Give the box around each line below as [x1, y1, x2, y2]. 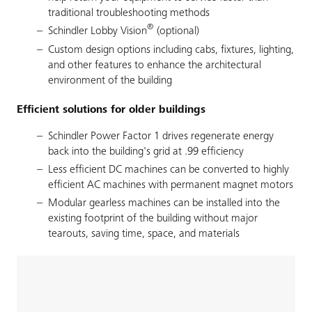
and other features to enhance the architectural [48, 60, 261, 71]
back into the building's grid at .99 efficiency [48, 146, 244, 157]
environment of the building [48, 75, 172, 86]
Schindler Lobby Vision [48, 26, 147, 37]
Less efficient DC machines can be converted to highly [48, 164, 289, 175]
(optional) [154, 26, 199, 37]
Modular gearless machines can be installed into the [48, 198, 280, 209]
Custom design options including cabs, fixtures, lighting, [48, 45, 294, 56]
